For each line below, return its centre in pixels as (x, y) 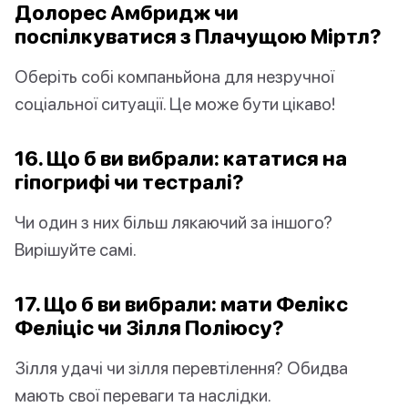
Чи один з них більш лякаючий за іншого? (173, 222)
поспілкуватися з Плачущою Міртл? (198, 36)
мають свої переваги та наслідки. (143, 395)
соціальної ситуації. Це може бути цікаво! (175, 104)
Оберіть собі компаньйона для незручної (174, 76)
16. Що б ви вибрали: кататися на (181, 158)
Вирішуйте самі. (76, 250)
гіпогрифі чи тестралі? (129, 182)
